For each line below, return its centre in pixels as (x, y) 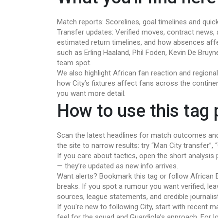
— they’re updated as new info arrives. (118, 166)
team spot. (74, 63)
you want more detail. (91, 93)
